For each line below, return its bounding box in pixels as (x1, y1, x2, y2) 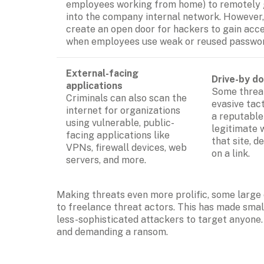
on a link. (212, 147, 250, 159)
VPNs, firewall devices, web (66, 141, 187, 153)
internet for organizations (66, 104, 180, 116)
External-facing (66, 67, 138, 79)
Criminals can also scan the (66, 92, 187, 104)
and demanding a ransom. (57, 226, 168, 237)
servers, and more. (66, 154, 146, 166)
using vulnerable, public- (66, 117, 174, 128)
